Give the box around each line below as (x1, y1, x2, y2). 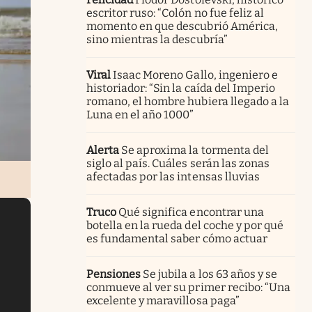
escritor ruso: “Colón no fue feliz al (86, 6, 264, 19)
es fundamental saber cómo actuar (86, 231, 267, 245)
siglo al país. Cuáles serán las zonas (86, 156, 270, 170)
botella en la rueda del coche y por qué (86, 218, 283, 232)
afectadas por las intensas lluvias (86, 169, 260, 183)
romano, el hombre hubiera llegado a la (86, 94, 289, 108)
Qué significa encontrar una (118, 205, 264, 219)
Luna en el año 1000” (86, 107, 194, 121)
